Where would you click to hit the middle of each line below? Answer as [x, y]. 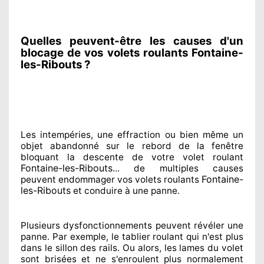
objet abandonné [60, 146]
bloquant [40, 157]
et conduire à [100, 190]
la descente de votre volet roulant [151, 157]
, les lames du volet [201, 247]
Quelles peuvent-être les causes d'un [132, 41]
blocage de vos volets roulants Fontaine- [132, 52]
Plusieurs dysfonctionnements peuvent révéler [123, 225]
